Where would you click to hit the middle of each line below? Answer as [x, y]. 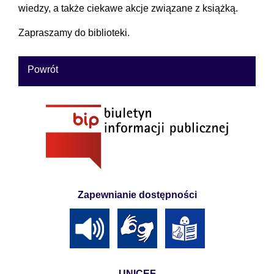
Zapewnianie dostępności [137, 195]
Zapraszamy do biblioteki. [74, 33]
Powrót [43, 70]
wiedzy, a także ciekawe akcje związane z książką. [128, 9]
